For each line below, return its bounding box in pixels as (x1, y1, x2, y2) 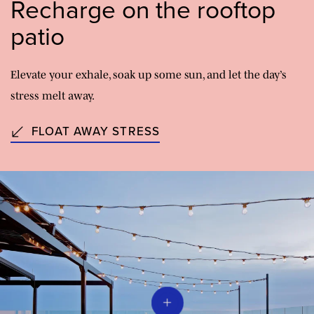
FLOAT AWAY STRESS (32, 123, 161, 141)
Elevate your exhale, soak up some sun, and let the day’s (11, 68, 287, 81)
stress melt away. (11, 89, 95, 102)
